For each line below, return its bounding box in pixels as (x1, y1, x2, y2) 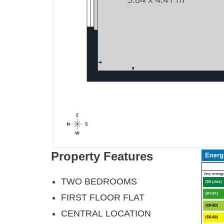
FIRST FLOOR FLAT (61, 192, 144, 203)
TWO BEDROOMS (61, 176, 137, 187)
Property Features (51, 149, 153, 163)
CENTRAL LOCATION (61, 208, 151, 219)
